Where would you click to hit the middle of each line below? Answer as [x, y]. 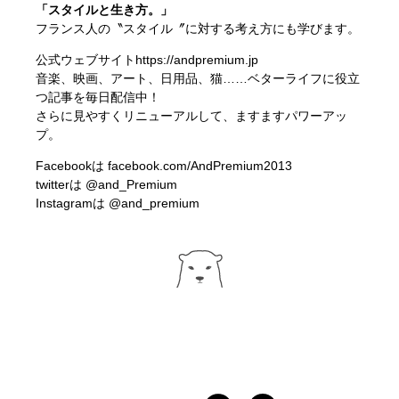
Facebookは [72, 165]
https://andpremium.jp [197, 59]
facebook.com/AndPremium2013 [200, 165]
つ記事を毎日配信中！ [98, 97]
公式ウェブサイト [86, 59]
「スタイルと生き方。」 [105, 9]
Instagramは [73, 203]
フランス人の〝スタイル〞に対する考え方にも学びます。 [198, 28]
